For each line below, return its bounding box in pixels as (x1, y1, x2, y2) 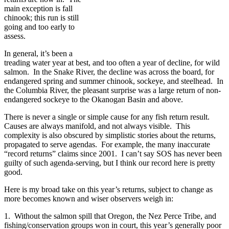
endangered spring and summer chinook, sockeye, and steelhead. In (4, 76, 223, 85)
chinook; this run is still (4, 13, 79, 22)
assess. (4, 31, 26, 40)
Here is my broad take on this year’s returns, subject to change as (4, 185, 213, 194)
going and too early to (4, 22, 75, 31)
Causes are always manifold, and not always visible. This (4, 121, 190, 130)
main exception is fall (4, 4, 73, 13)
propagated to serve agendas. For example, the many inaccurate (4, 140, 210, 149)
